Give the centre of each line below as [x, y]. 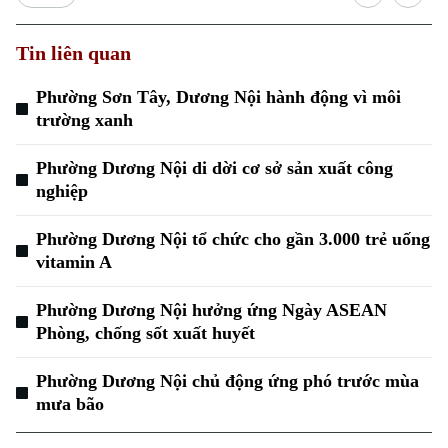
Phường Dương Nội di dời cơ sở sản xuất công [214, 168]
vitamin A [74, 262]
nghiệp [62, 191]
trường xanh [84, 120]
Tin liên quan [73, 53]
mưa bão [70, 404]
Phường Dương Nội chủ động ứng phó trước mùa [227, 381]
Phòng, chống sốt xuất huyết [145, 333]
